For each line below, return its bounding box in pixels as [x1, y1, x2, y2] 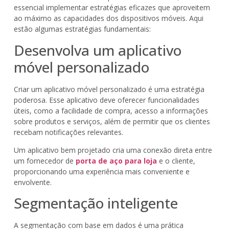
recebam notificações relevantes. [13, 127, 123, 137]
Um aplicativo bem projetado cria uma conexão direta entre [13, 145, 212, 155]
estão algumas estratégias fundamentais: [13, 24, 151, 34]
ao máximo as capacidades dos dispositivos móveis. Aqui [13, 13, 203, 24]
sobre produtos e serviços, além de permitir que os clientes [13, 116, 210, 126]
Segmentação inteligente [13, 193, 178, 213]
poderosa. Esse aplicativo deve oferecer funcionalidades [13, 95, 199, 105]
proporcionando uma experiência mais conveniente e [13, 167, 190, 177]
